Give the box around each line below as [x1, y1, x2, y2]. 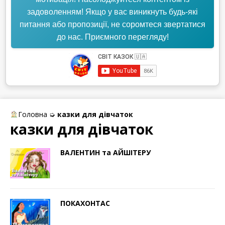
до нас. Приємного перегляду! [56, 32, 169, 41]
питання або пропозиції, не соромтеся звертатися [20, 20, 205, 29]
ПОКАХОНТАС [60, 198, 110, 208]
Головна [18, 109, 47, 119]
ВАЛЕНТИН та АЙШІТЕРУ [60, 147, 151, 157]
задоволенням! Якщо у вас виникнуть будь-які [27, 7, 198, 16]
